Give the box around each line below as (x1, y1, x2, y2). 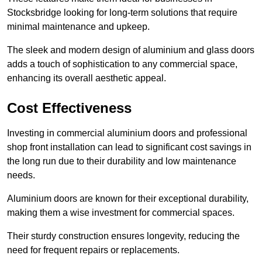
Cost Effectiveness (7, 99, 132, 116)
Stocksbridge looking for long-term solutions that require (7, 7, 237, 18)
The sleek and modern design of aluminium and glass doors (7, 44, 254, 55)
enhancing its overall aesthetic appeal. (7, 73, 166, 83)
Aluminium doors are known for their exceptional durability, (7, 193, 249, 204)
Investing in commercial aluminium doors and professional (7, 127, 247, 138)
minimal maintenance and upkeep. (7, 21, 150, 32)
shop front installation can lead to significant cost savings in (7, 142, 251, 152)
